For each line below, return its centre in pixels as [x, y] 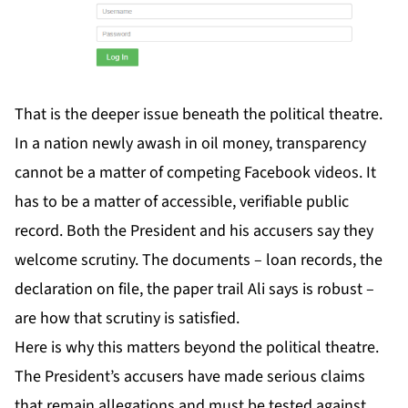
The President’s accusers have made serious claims [190, 377]
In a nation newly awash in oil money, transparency [190, 144]
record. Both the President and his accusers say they [194, 231]
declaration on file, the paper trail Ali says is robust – [194, 290]
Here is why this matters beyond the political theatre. [197, 348]
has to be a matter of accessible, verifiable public [182, 202]
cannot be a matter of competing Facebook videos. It [195, 173]
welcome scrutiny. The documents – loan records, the [199, 260]
